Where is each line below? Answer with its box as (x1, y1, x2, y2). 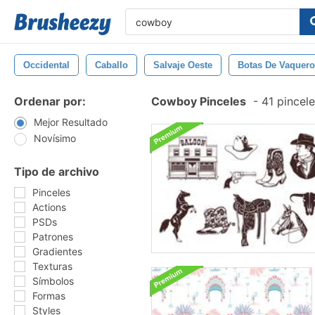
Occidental (23, 60, 70, 70)
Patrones (32, 231, 73, 243)
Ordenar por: (14, 94, 86, 108)
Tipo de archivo (14, 165, 99, 179)
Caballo (95, 60, 128, 70)
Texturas (32, 260, 72, 272)
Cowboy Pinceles (151, 94, 246, 108)
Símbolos (32, 275, 74, 287)
